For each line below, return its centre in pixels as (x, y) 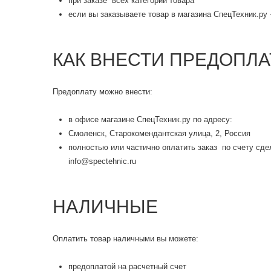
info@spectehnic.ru (102, 161)
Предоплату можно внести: (103, 92)
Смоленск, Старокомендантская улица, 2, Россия (159, 133)
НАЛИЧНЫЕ (105, 207)
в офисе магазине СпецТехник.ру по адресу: (150, 119)
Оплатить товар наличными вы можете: (126, 239)
